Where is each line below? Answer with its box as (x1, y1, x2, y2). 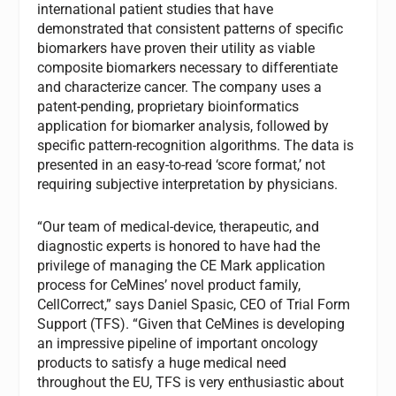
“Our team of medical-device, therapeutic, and (37, 217, 320, 235)
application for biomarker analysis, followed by (37, 118, 330, 135)
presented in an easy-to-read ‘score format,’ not (37, 156, 326, 174)
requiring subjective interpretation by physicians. (37, 176, 339, 194)
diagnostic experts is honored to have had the (37, 237, 321, 255)
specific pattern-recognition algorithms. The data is (37, 137, 354, 155)
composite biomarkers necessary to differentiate (37, 59, 339, 77)
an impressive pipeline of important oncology (37, 334, 319, 352)
